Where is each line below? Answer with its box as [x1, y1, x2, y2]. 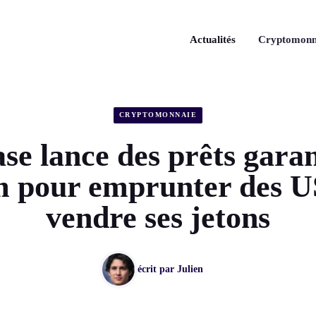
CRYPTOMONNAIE [119, 111, 197, 119]
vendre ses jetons [46, 200, 270, 235]
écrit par [137, 264, 177, 275]
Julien [176, 264, 203, 275]
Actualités [190, 34, 236, 45]
